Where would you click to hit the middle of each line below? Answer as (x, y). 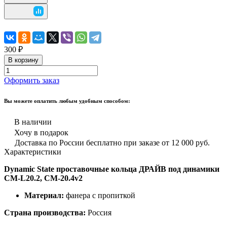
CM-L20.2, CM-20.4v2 (43, 178)
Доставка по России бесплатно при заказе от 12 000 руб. (112, 142)
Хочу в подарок (41, 132)
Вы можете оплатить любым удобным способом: (67, 101)
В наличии (33, 122)
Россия (99, 212)
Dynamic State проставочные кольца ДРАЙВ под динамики (112, 169)
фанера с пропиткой (100, 195)
